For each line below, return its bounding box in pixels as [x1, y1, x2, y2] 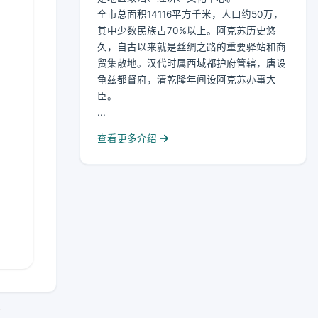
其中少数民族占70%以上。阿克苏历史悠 [97, 25, 276, 36]
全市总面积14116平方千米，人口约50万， [97, 9, 283, 20]
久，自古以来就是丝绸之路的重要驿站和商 [97, 41, 286, 53]
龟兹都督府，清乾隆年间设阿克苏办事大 [97, 74, 276, 85]
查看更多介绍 [97, 133, 160, 144]
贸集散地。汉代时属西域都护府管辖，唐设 [97, 57, 286, 69]
